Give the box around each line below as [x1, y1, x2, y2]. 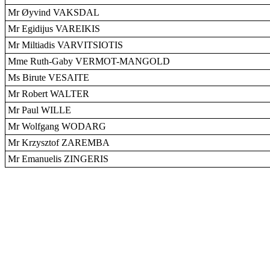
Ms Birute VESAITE [8, 72, 89, 83]
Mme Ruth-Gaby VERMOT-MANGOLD [8, 56, 170, 66]
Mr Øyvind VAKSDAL [8, 7, 99, 17]
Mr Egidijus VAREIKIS [8, 24, 100, 34]
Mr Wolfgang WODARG [8, 121, 106, 131]
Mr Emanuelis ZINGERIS [8, 154, 108, 164]
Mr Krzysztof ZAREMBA [8, 137, 110, 148]
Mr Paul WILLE [8, 105, 71, 115]
